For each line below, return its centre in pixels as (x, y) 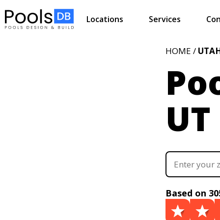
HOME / (182, 51)
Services (165, 19)
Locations (105, 19)
